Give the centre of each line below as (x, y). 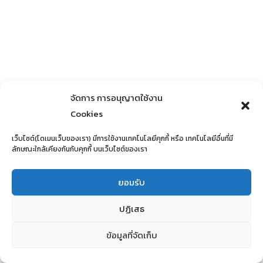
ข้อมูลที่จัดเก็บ (131, 235)
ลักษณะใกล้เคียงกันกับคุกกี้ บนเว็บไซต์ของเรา (80, 149)
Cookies (87, 114)
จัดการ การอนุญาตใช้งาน (117, 98)
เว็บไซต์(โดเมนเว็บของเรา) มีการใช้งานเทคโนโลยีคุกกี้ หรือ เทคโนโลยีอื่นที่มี (122, 139)
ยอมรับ (131, 182)
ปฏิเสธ (131, 208)
